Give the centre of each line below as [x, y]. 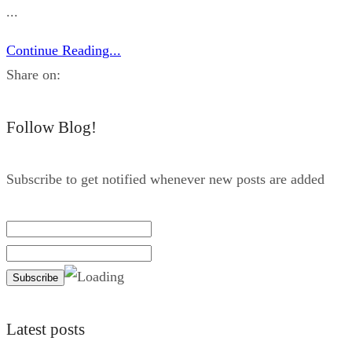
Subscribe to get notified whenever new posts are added [165, 180]
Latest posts [46, 330]
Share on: [33, 75]
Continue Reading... [64, 51]
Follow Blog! [51, 128]
